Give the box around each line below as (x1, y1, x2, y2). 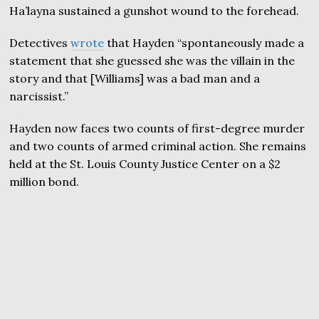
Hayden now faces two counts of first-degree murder (9, 120, 305, 135)
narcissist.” (9, 88, 69, 103)
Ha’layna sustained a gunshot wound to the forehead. (9, 3, 300, 18)
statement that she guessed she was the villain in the (9, 53, 296, 68)
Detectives (9, 35, 71, 50)
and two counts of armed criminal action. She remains (9, 138, 307, 153)
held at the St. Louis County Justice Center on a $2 (9, 156, 281, 171)
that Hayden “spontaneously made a (104, 35, 305, 50)
